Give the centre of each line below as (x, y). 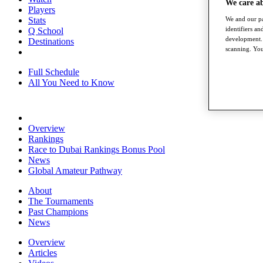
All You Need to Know (71, 82)
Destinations (51, 41)
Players (42, 10)
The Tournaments (61, 201)
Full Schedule (54, 72)
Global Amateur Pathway (75, 171)
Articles (43, 253)
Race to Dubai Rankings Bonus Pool (97, 149)
